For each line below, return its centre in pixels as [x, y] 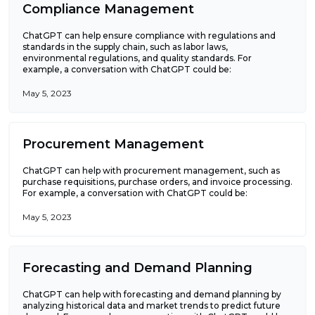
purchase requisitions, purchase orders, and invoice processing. [157, 181]
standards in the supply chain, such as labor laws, [125, 46]
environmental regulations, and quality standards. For [137, 58]
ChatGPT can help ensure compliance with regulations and [149, 35]
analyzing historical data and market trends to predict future [152, 305]
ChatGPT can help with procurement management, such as [151, 170]
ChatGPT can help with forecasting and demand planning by [152, 294]
